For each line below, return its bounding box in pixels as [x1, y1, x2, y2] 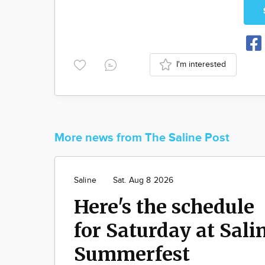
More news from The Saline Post [54, 130, 230, 145]
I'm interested [176, 59, 227, 69]
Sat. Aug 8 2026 [112, 175, 174, 185]
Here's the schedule [74, 195, 254, 219]
